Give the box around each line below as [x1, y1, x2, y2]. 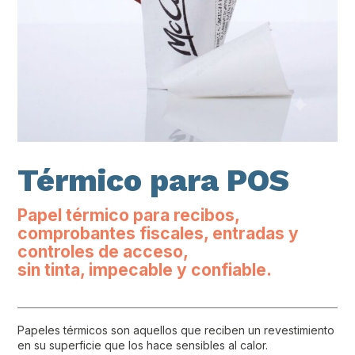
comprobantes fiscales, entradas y [17, 223, 300, 244]
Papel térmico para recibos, [17, 205, 240, 226]
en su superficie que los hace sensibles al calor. [17, 338, 269, 352]
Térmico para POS [17, 162, 290, 199]
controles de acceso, [17, 242, 189, 262]
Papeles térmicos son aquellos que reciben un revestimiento [17, 323, 335, 337]
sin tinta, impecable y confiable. [17, 260, 273, 281]
